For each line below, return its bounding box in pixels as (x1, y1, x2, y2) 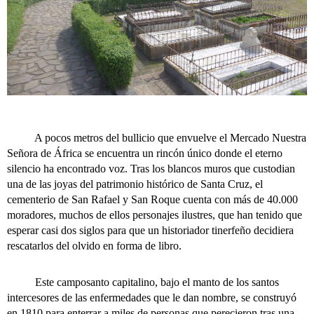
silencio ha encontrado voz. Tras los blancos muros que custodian (7, 163, 295, 175)
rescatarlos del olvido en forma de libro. (7, 240, 182, 252)
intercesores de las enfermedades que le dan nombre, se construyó (7, 292, 296, 304)
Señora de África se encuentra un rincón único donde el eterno (7, 147, 282, 160)
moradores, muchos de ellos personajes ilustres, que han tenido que (7, 209, 302, 221)
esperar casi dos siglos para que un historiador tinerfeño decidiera (7, 224, 294, 237)
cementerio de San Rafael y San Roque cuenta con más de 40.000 (7, 193, 298, 206)
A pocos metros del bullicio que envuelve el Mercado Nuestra (7, 132, 306, 144)
